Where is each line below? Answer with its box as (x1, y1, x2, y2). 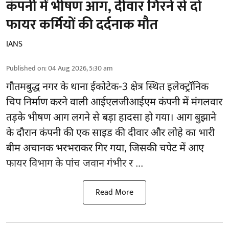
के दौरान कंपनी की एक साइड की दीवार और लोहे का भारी (6, 127, 215, 141)
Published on (6, 62, 45, 75)
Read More (96, 186, 133, 200)
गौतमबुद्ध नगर (6, 81, 60, 95)
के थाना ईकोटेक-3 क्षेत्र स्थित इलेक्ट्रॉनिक (60, 81, 209, 95)
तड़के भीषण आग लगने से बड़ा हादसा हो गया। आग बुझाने (6, 111, 216, 125)
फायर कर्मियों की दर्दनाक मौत (6, 13, 158, 37)
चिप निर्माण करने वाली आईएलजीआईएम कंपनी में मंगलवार (6, 96, 222, 110)
